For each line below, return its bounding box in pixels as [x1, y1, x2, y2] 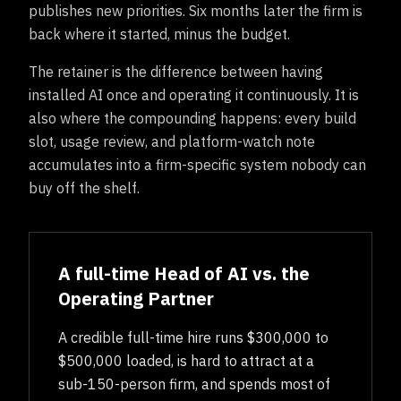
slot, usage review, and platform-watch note [29, 132, 315, 150]
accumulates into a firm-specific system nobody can [29, 156, 366, 174]
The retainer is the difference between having [29, 63, 323, 81]
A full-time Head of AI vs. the [58, 261, 310, 286]
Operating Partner [58, 286, 214, 311]
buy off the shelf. [29, 179, 140, 197]
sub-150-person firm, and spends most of [58, 375, 330, 393]
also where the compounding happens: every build [29, 109, 356, 127]
